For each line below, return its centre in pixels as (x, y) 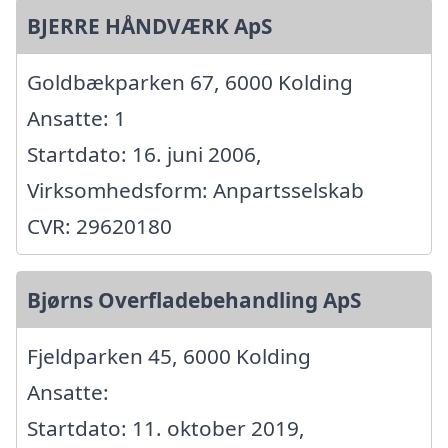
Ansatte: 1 (76, 118)
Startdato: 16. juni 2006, (144, 154)
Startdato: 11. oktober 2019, (166, 428)
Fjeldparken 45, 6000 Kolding (169, 356)
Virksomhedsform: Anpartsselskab (195, 190)
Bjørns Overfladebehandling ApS (194, 300)
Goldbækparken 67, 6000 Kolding (190, 82)
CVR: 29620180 (99, 226)
